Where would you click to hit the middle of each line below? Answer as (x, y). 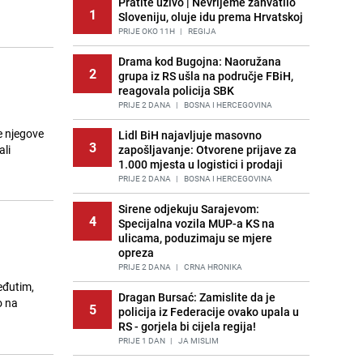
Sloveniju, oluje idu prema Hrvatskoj (211, 17)
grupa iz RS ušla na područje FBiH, (206, 76)
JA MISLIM (198, 340)
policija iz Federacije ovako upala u (209, 312)
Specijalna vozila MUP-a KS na (196, 223)
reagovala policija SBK (176, 90)
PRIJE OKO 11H (147, 31)
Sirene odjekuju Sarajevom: (189, 209)
